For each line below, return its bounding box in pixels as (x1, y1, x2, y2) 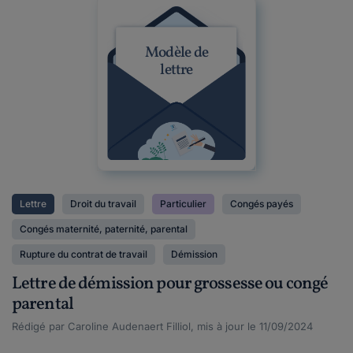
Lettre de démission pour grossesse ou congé (12, 272, 329, 296)
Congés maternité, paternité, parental (20, 223, 188, 235)
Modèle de (144, 43, 209, 63)
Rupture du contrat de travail (20, 248, 147, 260)
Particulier (160, 198, 206, 210)
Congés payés (230, 198, 293, 210)
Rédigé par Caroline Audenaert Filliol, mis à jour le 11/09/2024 (12, 320, 313, 333)
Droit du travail (70, 198, 136, 210)
